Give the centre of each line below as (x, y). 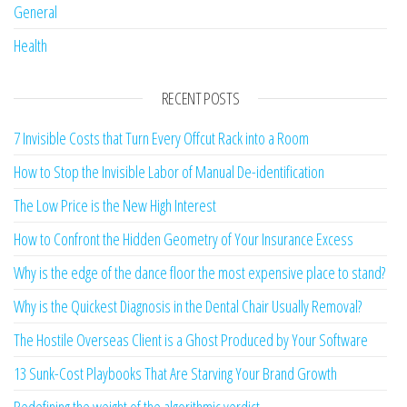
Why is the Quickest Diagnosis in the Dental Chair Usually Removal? (188, 307)
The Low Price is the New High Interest (115, 206)
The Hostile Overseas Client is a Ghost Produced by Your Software (191, 340)
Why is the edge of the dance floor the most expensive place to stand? (199, 273)
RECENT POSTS (200, 99)
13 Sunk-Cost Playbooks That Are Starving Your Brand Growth (175, 374)
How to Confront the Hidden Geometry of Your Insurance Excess (184, 239)
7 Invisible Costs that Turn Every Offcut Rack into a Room (161, 139)
